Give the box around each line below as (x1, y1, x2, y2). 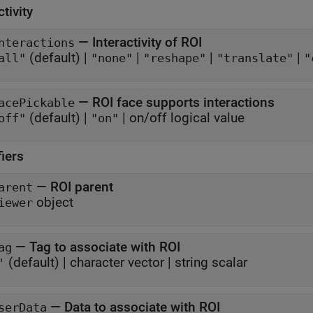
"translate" (217, 52, 293, 66)
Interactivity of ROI (92, 34, 202, 51)
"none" (91, 52, 133, 66)
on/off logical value (129, 110, 245, 126)
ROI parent (50, 179, 113, 196)
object (33, 194, 73, 211)
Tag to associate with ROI (29, 239, 180, 256)
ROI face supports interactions (92, 94, 275, 111)
